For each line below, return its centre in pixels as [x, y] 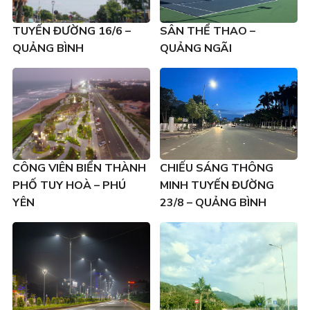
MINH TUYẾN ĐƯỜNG [217, 185]
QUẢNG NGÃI [196, 48]
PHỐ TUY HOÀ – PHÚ [69, 185]
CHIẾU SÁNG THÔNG [217, 168]
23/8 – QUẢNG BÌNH [213, 202]
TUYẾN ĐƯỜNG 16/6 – [71, 31]
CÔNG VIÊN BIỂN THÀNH [79, 168]
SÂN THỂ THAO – [208, 31]
